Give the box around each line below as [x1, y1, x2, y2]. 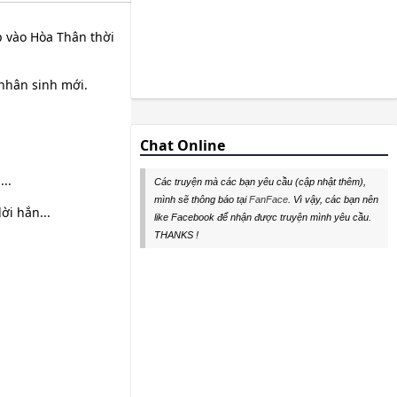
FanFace [249, 193, 288, 205]
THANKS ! [154, 229, 198, 240]
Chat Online [140, 136, 225, 156]
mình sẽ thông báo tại [154, 193, 249, 205]
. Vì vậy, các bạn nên [288, 193, 378, 205]
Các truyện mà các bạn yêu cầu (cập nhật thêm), [154, 175, 366, 187]
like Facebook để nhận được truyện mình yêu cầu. [154, 211, 371, 222]
